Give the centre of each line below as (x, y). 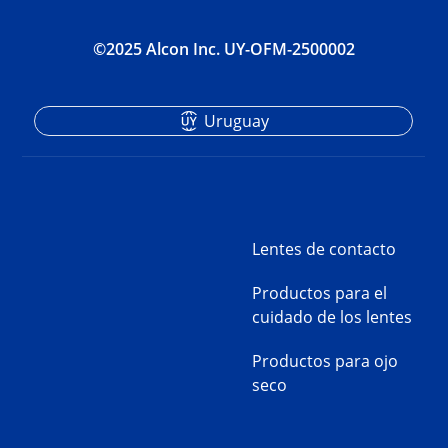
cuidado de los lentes (332, 317)
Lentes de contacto (324, 249)
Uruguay (236, 121)
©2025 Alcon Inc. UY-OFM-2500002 (224, 49)
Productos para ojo (325, 361)
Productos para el (319, 293)
